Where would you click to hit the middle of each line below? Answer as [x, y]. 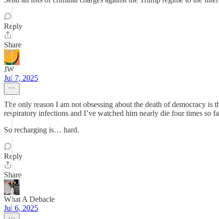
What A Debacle [29, 199]
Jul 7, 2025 [21, 78]
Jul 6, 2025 [21, 208]
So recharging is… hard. [42, 130]
